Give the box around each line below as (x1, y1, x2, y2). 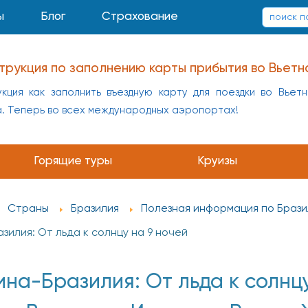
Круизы (197, 155, 238, 167)
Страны (8, 203, 49, 215)
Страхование (101, 11, 178, 23)
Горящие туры (33, 155, 112, 167)
